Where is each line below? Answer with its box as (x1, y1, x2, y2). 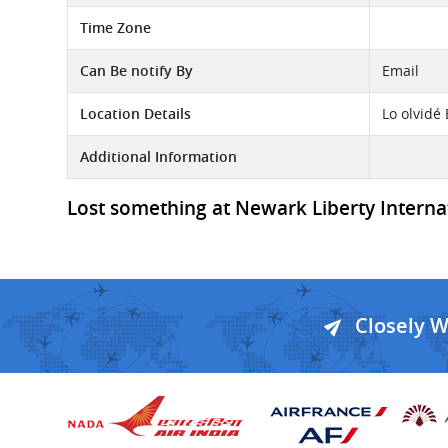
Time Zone (80, 18, 151, 37)
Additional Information (80, 147, 237, 166)
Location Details (80, 104, 191, 123)
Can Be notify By (80, 61, 193, 80)
